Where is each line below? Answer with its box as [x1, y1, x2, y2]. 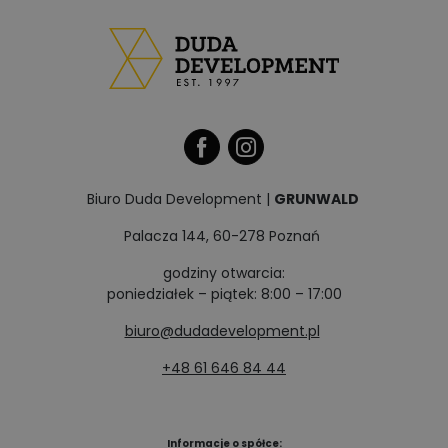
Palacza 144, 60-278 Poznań [124, 225, 324, 246]
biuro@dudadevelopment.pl [124, 320, 320, 341]
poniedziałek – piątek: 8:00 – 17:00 [106, 283, 342, 304]
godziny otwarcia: [163, 262, 285, 283]
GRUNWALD [273, 188, 362, 209]
